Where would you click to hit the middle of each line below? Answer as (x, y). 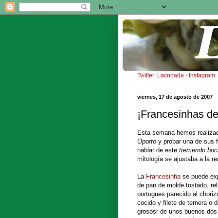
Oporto (147, 141)
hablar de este (158, 150)
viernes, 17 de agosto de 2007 (175, 97)
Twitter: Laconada (161, 75)
